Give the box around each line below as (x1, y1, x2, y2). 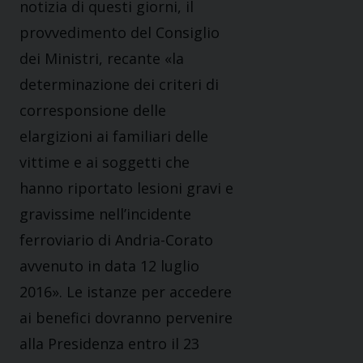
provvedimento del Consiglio (19, 23, 220, 43)
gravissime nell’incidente (19, 204, 191, 224)
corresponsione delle (19, 100, 166, 121)
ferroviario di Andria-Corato (19, 230, 213, 250)
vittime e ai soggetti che (19, 152, 190, 173)
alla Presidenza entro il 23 (19, 334, 199, 354)
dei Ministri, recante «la (19, 49, 184, 69)
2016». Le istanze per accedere (19, 282, 232, 302)
